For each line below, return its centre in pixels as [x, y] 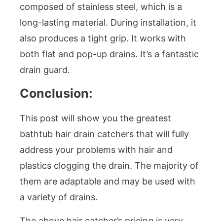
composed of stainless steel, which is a [101, 6]
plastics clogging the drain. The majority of [109, 165]
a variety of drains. [59, 197]
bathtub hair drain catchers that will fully [104, 134]
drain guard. [45, 70]
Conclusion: [56, 93]
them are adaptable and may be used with [108, 181]
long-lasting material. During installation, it [108, 22]
